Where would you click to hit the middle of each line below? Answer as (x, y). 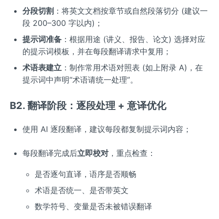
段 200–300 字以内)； (62, 23)
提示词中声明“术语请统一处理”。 (80, 80)
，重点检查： (132, 153)
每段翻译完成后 (50, 153)
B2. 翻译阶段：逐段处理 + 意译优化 (88, 106)
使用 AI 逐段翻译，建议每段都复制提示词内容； (107, 129)
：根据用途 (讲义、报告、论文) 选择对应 (133, 39)
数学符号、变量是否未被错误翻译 (94, 206)
